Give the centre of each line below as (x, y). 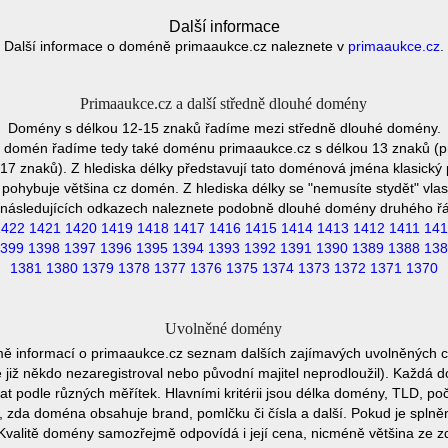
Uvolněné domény (223, 328)
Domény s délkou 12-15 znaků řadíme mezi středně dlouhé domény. (224, 128)
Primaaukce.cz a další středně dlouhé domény (223, 103)
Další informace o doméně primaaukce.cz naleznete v (176, 46)
